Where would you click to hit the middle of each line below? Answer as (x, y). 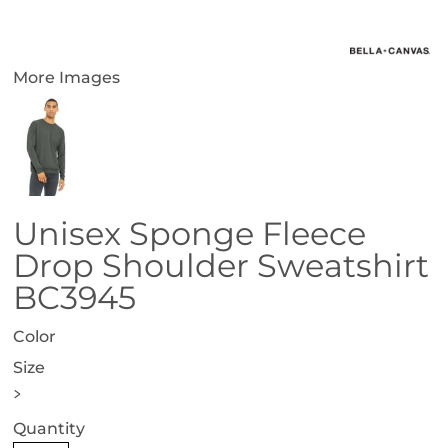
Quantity (49, 428)
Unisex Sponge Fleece (189, 233)
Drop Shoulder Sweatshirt (221, 265)
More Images (66, 77)
